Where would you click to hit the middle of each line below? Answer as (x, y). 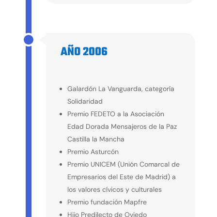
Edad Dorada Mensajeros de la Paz (122, 126)
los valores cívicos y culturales (114, 189)
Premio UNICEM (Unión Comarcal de (123, 164)
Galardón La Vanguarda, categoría (121, 88)
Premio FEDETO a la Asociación (116, 114)
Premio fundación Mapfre (107, 202)
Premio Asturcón (93, 151)
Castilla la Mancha (96, 139)
